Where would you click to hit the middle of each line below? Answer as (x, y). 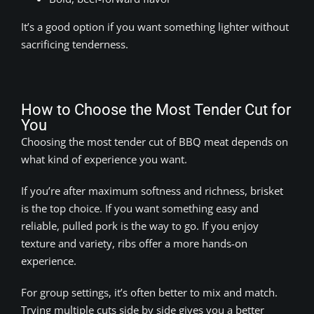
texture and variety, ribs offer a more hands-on (134, 243)
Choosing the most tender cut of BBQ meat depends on (155, 141)
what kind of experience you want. (104, 159)
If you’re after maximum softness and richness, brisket (152, 190)
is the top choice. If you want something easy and (140, 208)
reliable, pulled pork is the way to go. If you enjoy (140, 225)
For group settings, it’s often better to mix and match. (149, 292)
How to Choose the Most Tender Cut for (156, 109)
